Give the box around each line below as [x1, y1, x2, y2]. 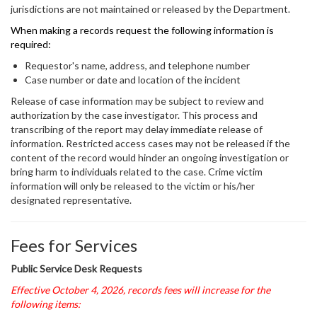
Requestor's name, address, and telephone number [25, 59, 250, 71]
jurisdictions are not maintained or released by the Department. [11, 3, 292, 15]
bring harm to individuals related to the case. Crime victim [11, 166, 263, 178]
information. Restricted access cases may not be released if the [11, 137, 290, 149]
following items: [11, 298, 81, 310]
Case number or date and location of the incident [25, 74, 241, 86]
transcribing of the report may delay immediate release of [11, 123, 263, 135]
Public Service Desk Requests [11, 263, 142, 275]
